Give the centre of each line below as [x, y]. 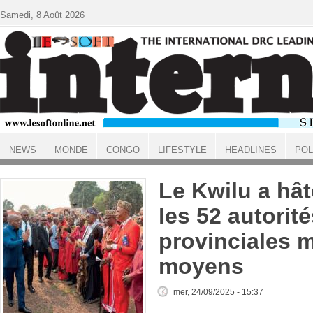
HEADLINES [250, 150]
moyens [201, 266]
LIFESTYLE [182, 150]
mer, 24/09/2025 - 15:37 [218, 292]
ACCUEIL [19, 162]
